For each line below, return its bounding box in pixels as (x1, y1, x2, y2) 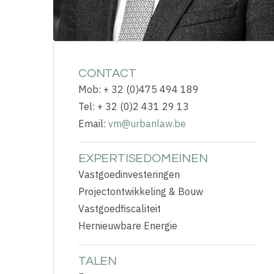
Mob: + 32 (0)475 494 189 (78, 83, 199, 95)
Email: (78, 117, 108, 130)
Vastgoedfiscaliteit (78, 202, 161, 215)
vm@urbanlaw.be (108, 117, 186, 130)
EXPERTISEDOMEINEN (78, 152, 208, 165)
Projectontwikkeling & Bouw (78, 185, 203, 198)
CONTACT (78, 67, 136, 80)
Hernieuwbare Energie (78, 220, 177, 232)
